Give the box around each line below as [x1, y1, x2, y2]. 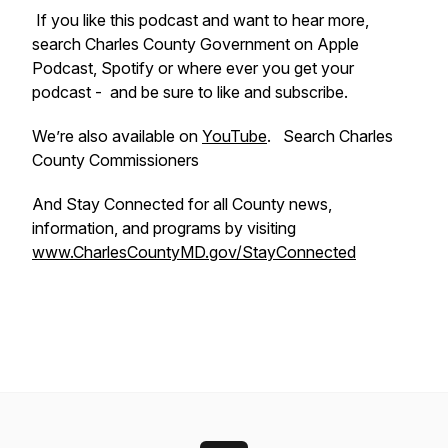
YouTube [202, 126, 267, 146]
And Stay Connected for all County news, [32, 194, 332, 214]
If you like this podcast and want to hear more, [32, 10, 369, 30]
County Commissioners [32, 150, 199, 170]
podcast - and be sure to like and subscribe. [32, 82, 356, 102]
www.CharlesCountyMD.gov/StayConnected [32, 242, 356, 262]
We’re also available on [32, 126, 202, 146]
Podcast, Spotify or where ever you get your [32, 58, 354, 78]
